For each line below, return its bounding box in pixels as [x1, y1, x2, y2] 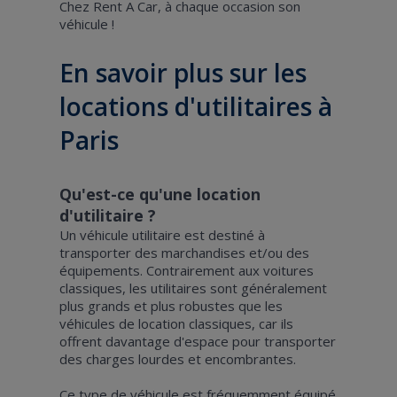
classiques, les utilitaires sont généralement [58, 278, 327, 297]
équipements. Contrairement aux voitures [58, 261, 314, 279]
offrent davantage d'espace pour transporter [58, 331, 336, 350]
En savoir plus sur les [58, 55, 307, 90]
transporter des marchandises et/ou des [58, 243, 309, 261]
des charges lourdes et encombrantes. [58, 349, 296, 368]
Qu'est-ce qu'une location [58, 183, 261, 205]
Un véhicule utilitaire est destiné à [58, 225, 265, 244]
